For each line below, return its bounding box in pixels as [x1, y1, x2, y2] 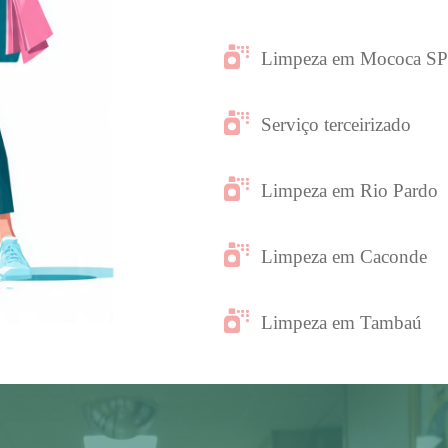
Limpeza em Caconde [260, 245, 427, 267]
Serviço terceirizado [260, 113, 411, 135]
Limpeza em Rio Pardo [260, 179, 438, 201]
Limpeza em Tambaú [260, 311, 422, 333]
